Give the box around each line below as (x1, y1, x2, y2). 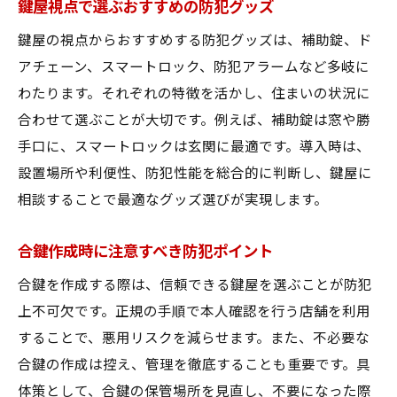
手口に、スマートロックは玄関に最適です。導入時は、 (18, 139, 370, 155)
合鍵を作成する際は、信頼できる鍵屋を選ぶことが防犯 (18, 277, 372, 293)
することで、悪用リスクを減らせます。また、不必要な (18, 331, 370, 346)
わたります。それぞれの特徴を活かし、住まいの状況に (18, 86, 370, 102)
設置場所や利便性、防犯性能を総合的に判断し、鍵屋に (18, 166, 372, 182)
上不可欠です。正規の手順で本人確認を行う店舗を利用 (18, 304, 370, 320)
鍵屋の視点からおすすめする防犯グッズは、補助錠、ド (18, 33, 372, 49)
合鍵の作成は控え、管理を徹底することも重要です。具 (18, 357, 370, 373)
